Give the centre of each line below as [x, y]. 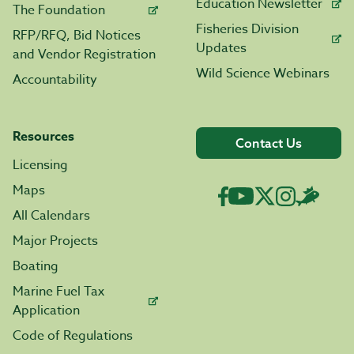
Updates [221, 49]
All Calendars [51, 216]
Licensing [40, 166]
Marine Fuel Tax [58, 292]
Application [46, 311]
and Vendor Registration [84, 55]
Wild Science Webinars [263, 74]
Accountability [55, 80]
